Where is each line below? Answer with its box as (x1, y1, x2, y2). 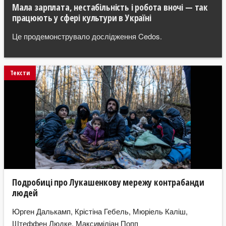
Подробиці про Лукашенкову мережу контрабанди (12, 176, 205, 189)
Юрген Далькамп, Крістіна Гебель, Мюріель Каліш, (12, 205, 188, 216)
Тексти (10, 68, 30, 78)
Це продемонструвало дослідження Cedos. (12, 30, 162, 41)
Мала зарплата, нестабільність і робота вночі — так (12, 1, 208, 14)
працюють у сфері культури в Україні (12, 12, 151, 24)
